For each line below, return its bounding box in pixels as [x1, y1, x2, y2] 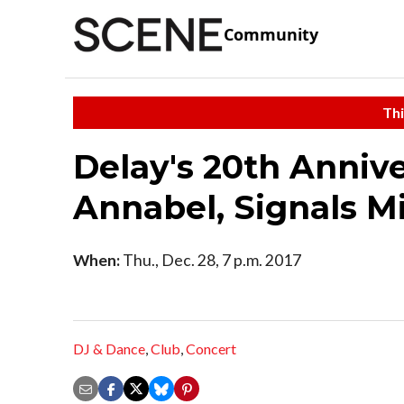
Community [224, 23, 318, 46]
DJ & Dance [73, 340, 145, 358]
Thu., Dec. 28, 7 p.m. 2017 [120, 250, 301, 270]
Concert [186, 340, 236, 358]
